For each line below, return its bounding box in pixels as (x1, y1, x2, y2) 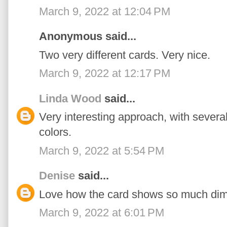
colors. (39, 126, 71, 139)
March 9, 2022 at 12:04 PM (39, 5, 170, 18)
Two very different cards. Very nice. (39, 48, 210, 61)
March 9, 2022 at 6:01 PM (39, 206, 164, 219)
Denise (39, 169, 75, 182)
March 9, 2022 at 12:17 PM (39, 67, 170, 80)
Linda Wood (39, 92, 101, 105)
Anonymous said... (39, 30, 136, 43)
